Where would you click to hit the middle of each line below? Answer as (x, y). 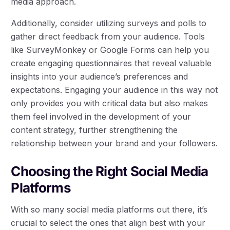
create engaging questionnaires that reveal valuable (111, 63)
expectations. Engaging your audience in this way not (114, 90)
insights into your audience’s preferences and (100, 77)
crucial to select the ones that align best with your (108, 223)
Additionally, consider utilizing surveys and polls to (109, 23)
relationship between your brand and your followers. (114, 143)
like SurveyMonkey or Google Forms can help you (110, 50)
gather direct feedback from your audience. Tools (108, 37)
